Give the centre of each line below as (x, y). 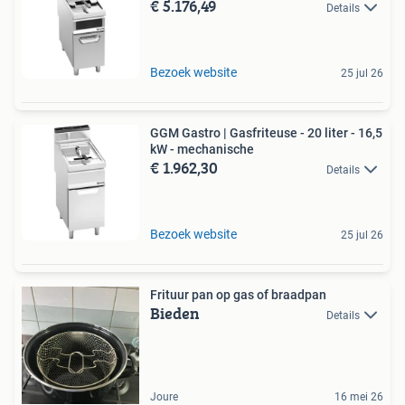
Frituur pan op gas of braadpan (238, 295)
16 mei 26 (359, 397)
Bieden (175, 313)
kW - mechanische (202, 149)
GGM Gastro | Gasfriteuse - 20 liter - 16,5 (266, 133)
